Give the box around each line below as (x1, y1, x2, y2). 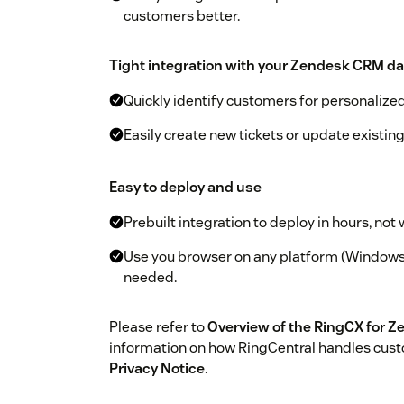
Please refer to (109, 317, 207, 337)
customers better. (124, 6, 240, 26)
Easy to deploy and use (109, 178, 262, 197)
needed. (124, 268, 177, 288)
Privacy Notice (109, 359, 205, 379)
